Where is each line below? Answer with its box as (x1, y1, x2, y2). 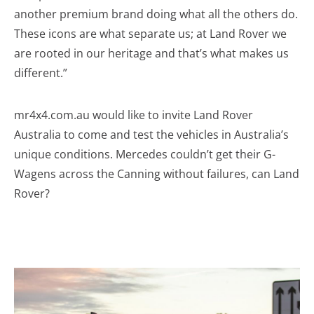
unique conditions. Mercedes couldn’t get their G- (14, 146, 275, 162)
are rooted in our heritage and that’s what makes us (14, 45, 289, 61)
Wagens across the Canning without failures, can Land (14, 165, 299, 182)
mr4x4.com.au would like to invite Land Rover (14, 107, 253, 123)
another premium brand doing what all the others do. (14, 6, 298, 22)
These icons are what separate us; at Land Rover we (14, 25, 287, 41)
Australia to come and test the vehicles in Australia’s (14, 126, 289, 142)
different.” (14, 64, 67, 81)
